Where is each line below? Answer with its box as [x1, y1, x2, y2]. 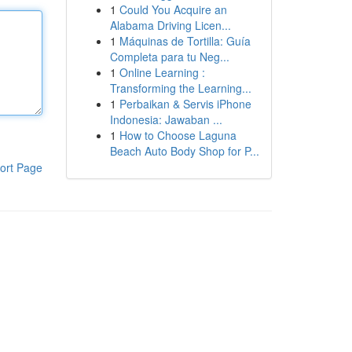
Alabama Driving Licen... [109, 17, 231, 33]
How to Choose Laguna [119, 127, 236, 143]
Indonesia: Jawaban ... [109, 112, 222, 127]
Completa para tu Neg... [109, 49, 229, 64]
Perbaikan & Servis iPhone [119, 96, 251, 112]
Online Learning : [119, 64, 205, 80]
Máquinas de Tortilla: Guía [119, 33, 251, 49]
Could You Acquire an [119, 2, 227, 17]
